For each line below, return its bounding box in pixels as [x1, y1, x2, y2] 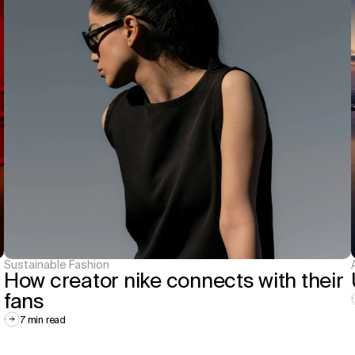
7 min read [20, 314, 66, 325]
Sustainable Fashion [4, 258, 109, 271]
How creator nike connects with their [4, 269, 344, 292]
